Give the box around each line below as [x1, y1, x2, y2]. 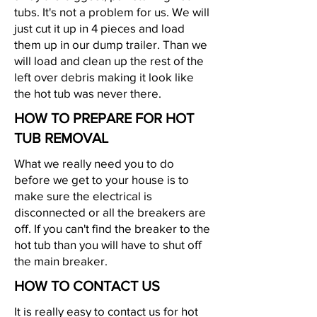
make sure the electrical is [14, 189, 152, 202]
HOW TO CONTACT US [14, 278, 160, 294]
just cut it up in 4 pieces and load [14, 21, 185, 35]
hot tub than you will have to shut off [14, 238, 202, 251]
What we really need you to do [14, 156, 174, 170]
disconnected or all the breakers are [14, 205, 206, 219]
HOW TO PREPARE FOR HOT [14, 110, 194, 126]
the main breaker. [14, 254, 110, 267]
